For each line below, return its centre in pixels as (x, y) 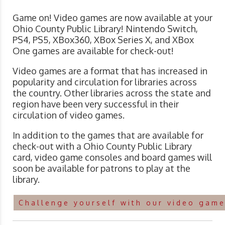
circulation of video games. (69, 115)
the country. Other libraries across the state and (112, 93)
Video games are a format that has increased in (110, 71)
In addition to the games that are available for (108, 135)
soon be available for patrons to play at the (101, 168)
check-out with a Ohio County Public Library (102, 146)
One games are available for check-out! (93, 51)
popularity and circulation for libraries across (105, 82)
